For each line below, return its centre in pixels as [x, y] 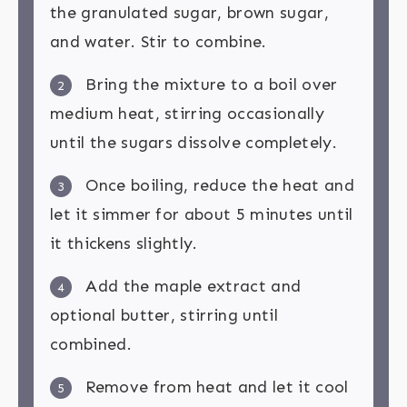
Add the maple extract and [191, 287]
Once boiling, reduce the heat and [218, 186]
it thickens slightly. [124, 244]
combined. [91, 345]
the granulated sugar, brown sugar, [189, 13]
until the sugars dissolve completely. [194, 143]
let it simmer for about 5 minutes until [202, 215]
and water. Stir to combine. [159, 42]
